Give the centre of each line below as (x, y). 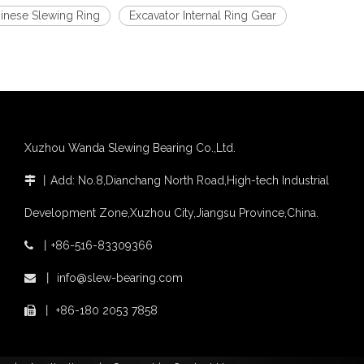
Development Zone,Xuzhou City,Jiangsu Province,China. (171, 212)
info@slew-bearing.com (120, 277)
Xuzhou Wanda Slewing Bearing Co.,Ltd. (130, 147)
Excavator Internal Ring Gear (203, 15)
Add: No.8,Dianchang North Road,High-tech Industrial (190, 180)
